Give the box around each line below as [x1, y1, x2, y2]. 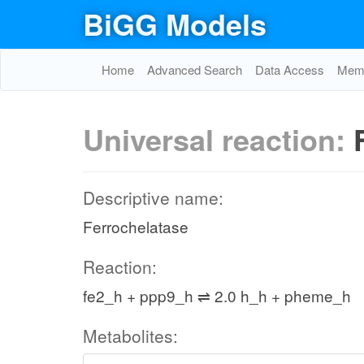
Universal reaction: [83, 118, 353, 160]
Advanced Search [147, 61, 242, 78]
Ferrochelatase [83, 215, 188, 237]
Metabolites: [83, 323, 178, 348]
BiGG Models [83, 2, 266, 45]
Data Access [255, 61, 324, 78]
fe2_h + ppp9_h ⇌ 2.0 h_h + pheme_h [83, 284, 351, 306]
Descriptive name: [83, 185, 223, 210]
